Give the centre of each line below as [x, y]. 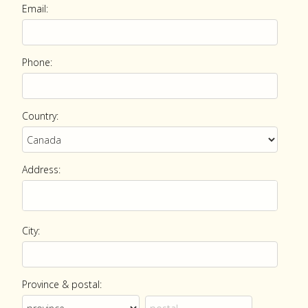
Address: [41, 169]
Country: [40, 116]
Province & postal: [62, 284]
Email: [35, 9]
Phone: [37, 62]
